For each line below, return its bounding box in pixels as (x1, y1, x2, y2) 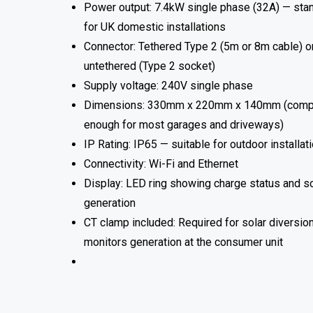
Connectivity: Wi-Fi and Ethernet (84, 156, 238, 170)
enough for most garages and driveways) (84, 117, 284, 131)
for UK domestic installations (84, 20, 226, 34)
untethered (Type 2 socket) (84, 59, 215, 73)
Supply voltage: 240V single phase (84, 78, 253, 92)
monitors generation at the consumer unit (84, 235, 283, 249)
